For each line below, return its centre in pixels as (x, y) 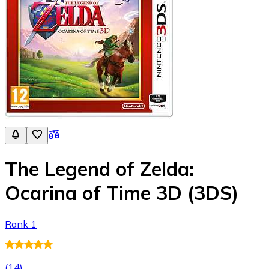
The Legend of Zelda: (99, 169)
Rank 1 (21, 224)
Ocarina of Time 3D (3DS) (122, 193)
